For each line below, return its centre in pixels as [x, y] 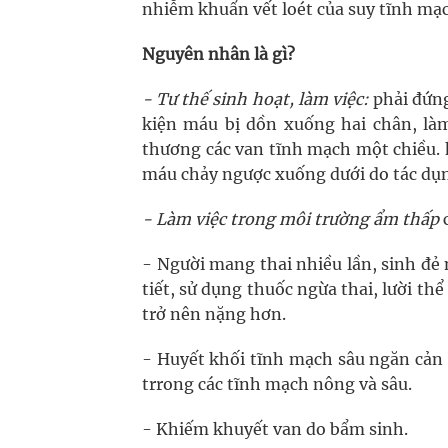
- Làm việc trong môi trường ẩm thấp [290, 219]
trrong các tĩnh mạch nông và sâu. [277, 384]
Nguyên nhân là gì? [218, 54]
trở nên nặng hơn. [214, 314]
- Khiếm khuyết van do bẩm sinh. [275, 429]
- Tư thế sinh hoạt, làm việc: [255, 99]
